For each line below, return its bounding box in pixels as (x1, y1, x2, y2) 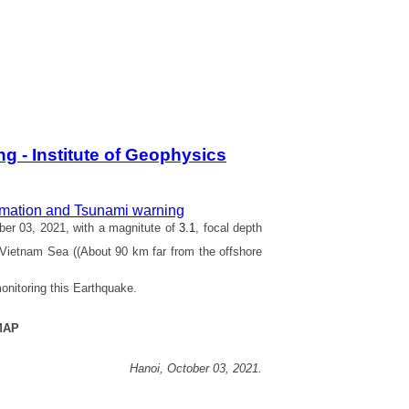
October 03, (167, 361, 234, 375)
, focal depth (195, 220, 263, 235)
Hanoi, (130, 361, 168, 375)
